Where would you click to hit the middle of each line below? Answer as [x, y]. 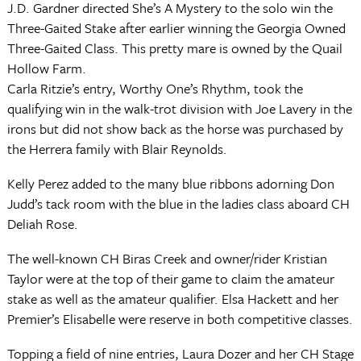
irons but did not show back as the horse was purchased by [175, 129]
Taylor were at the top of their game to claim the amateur [170, 278]
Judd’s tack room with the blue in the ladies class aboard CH [178, 203]
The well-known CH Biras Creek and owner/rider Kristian [167, 258]
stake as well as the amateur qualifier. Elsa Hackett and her [172, 299]
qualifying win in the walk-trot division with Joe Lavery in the [179, 108]
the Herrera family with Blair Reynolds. [117, 149]
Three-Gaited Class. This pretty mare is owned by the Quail [174, 48]
